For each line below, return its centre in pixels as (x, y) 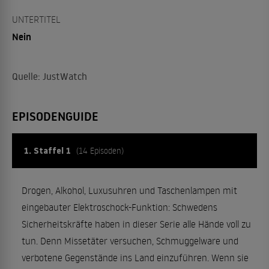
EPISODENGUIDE (55, 116)
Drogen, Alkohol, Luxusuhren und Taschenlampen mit (129, 190)
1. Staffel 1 (49, 151)
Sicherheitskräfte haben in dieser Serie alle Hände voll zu (136, 224)
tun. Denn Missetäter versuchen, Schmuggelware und (130, 241)
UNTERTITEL (36, 19)
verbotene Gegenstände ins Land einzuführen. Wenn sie (135, 258)
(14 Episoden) (100, 150)
